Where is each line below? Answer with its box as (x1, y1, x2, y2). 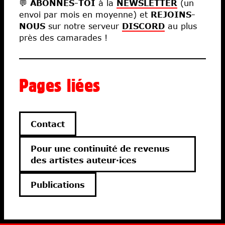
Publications (31, 179, 85, 189)
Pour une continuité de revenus (31, 143, 170, 153)
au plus (165, 21, 197, 31)
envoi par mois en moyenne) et (19, 9, 151, 19)
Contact (31, 119, 65, 129)
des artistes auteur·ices (31, 155, 137, 165)
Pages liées (19, 74, 100, 95)
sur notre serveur (45, 21, 122, 31)
